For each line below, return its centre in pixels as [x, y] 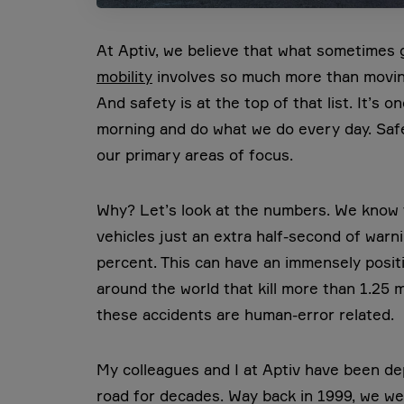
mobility [124, 76]
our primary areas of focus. [197, 154]
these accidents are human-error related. [245, 314]
